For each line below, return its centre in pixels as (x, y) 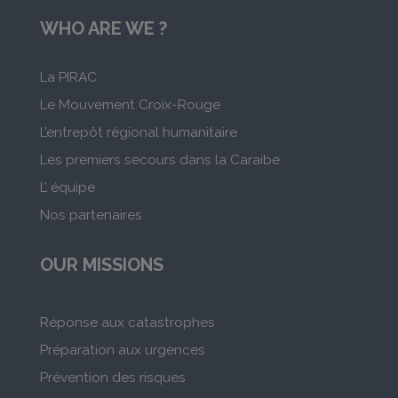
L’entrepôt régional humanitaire (138, 133)
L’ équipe (67, 188)
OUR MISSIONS (101, 265)
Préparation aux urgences (122, 350)
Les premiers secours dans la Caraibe (159, 160)
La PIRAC (68, 78)
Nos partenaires (91, 215)
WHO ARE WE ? (103, 29)
